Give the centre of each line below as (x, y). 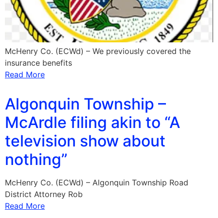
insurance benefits (38, 63)
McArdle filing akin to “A (92, 122)
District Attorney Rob (44, 194)
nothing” (36, 159)
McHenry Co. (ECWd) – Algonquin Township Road (97, 182)
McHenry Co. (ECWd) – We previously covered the (98, 51)
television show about (85, 141)
